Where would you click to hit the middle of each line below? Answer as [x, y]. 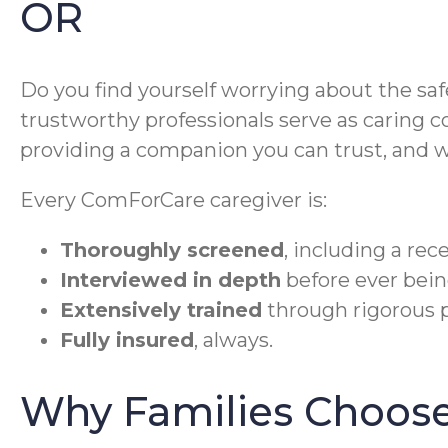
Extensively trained [161, 310]
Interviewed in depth [170, 280]
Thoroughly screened [172, 250]
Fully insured [127, 340]
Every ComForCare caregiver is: [173, 200]
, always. [233, 340]
